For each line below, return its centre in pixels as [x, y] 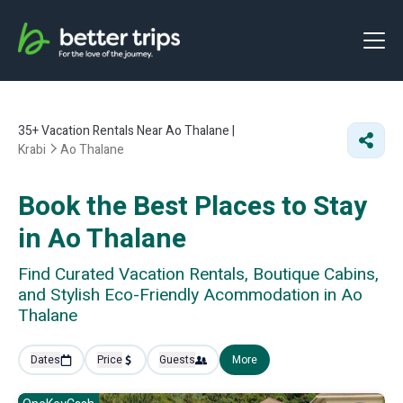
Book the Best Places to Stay [193, 207]
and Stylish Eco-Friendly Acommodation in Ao [190, 295]
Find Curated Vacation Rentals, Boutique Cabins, [198, 274]
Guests [177, 360]
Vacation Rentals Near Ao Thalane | [137, 131]
